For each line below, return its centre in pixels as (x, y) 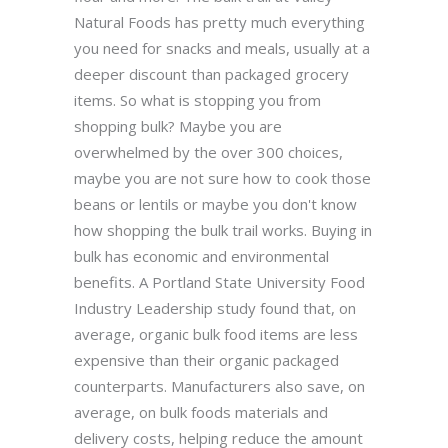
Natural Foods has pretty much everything (219, 22)
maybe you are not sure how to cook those (222, 178)
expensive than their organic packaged (206, 360)
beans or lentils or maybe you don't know (215, 204)
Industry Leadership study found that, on (215, 308)
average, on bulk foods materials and (201, 412)
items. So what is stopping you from (197, 100)
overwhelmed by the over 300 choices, (208, 152)
